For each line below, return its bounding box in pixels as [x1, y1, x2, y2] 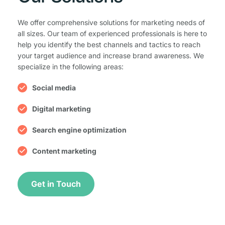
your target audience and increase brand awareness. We [18, 51, 204, 60]
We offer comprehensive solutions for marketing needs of [18, 18, 205, 27]
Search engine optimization [32, 125, 127, 134]
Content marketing [32, 146, 96, 155]
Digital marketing [32, 104, 91, 113]
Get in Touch [31, 178, 81, 189]
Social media [32, 83, 76, 92]
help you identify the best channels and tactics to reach [18, 40, 200, 49]
